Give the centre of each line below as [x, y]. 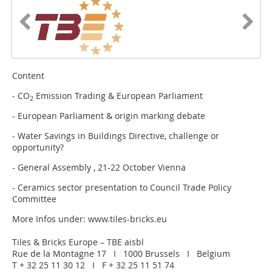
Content [28, 76]
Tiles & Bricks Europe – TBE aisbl [78, 242]
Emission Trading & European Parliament [118, 96]
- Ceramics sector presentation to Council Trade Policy [122, 188]
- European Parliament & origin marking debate [109, 116]
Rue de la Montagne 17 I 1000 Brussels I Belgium [121, 254]
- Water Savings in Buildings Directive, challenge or [116, 136]
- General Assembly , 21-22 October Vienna [99, 168]
